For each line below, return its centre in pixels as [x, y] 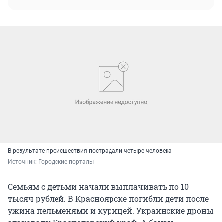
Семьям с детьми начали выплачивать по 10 [98, 186]
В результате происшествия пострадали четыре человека [90, 150]
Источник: [23, 161]
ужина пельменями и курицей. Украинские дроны [111, 210]
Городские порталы [66, 161]
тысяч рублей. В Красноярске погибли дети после [108, 198]
